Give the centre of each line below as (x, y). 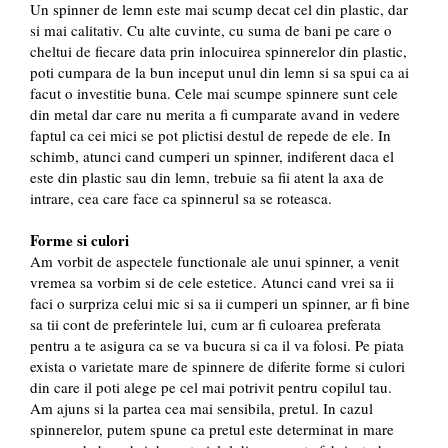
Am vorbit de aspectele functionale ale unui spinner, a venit (214, 261)
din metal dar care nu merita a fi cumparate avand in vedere (215, 114)
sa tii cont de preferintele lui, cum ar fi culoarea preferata (205, 324)
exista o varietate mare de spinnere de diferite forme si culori (217, 366)
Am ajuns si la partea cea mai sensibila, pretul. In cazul (201, 408)
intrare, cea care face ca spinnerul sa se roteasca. (181, 198)
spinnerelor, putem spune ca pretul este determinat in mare (212, 429)
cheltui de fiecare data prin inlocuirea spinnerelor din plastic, (218, 51)
